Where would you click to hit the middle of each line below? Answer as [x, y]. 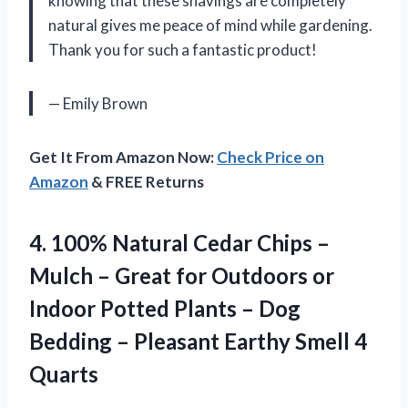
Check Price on [270, 158]
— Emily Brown [98, 104]
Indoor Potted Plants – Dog [165, 309]
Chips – [291, 243]
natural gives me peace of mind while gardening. [210, 25]
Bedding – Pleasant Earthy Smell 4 [198, 342]
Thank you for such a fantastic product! [183, 50]
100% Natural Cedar [152, 243]
